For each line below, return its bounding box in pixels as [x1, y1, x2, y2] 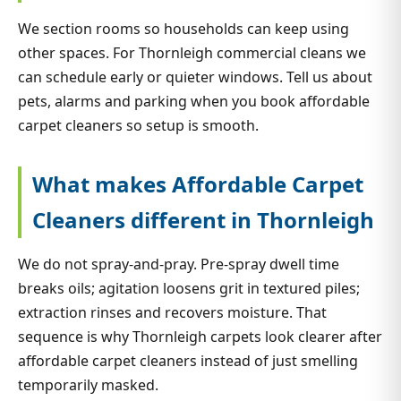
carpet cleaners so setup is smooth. [18, 115, 259, 136]
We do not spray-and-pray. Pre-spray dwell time [18, 254, 339, 275]
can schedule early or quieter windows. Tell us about [18, 67, 372, 88]
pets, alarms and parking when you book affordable [18, 91, 370, 112]
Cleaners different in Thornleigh [32, 205, 374, 235]
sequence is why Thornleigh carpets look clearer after [18, 327, 382, 347]
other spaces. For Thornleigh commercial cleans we [18, 43, 366, 64]
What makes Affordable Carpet [32, 169, 363, 200]
